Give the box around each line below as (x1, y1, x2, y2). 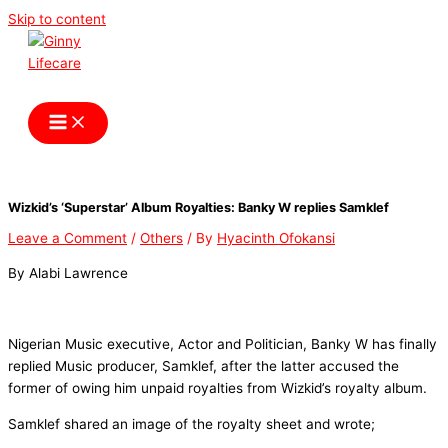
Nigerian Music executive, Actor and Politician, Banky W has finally (8, 336, 437, 353)
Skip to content (8, 11, 106, 27)
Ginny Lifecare (28, 74, 189, 102)
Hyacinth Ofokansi (217, 230, 335, 247)
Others (140, 230, 183, 247)
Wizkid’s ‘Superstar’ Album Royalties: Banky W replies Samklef (8, 200, 389, 216)
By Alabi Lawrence (8, 264, 128, 281)
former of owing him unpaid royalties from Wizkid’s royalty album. (8, 380, 427, 397)
